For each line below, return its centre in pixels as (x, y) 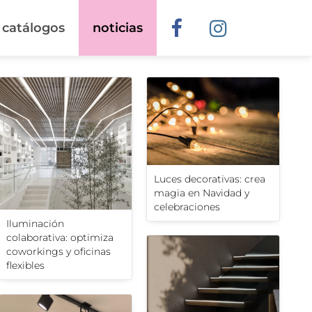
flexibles (25, 266)
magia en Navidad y (202, 193)
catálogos (33, 28)
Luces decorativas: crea (210, 179)
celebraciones (187, 206)
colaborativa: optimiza (60, 238)
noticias (118, 28)
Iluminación (35, 224)
